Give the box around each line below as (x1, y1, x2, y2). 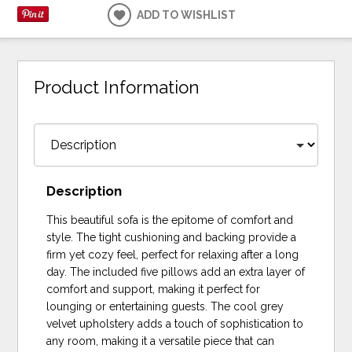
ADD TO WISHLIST (137, 8, 236, 21)
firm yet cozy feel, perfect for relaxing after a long (46, 248, 299, 262)
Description (46, 183, 123, 200)
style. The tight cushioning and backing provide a (46, 231, 297, 244)
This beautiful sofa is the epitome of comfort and (46, 214, 294, 227)
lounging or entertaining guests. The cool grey (46, 300, 284, 313)
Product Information (34, 76, 200, 97)
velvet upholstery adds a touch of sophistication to (46, 317, 304, 331)
